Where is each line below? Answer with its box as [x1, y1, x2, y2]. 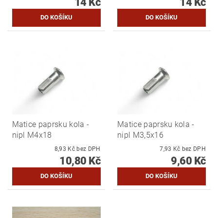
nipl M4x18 [12, 130, 52, 140]
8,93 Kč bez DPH [76, 145, 101, 152]
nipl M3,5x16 [117, 130, 163, 140]
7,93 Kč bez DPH [182, 145, 206, 152]
